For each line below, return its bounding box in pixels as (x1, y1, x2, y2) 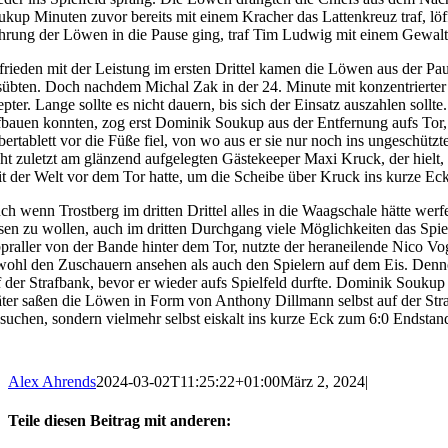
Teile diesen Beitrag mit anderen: (8, 411, 231, 429)
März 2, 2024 (280, 372, 365, 390)
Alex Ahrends (8, 372, 96, 390)
